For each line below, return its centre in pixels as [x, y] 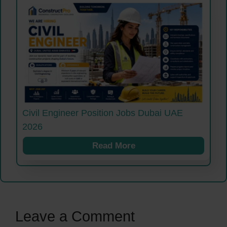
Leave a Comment [75, 217]
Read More [113, 146]
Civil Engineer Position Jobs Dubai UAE [103, 113]
